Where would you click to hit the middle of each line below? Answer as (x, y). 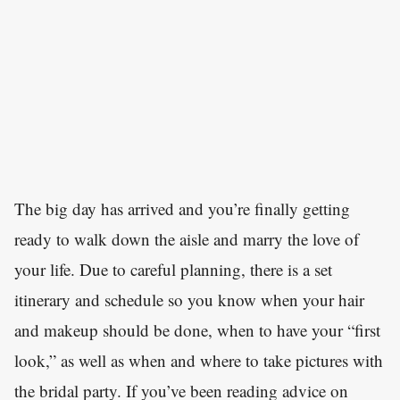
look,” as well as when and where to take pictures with (199, 361)
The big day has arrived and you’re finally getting (182, 209)
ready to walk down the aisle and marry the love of (187, 239)
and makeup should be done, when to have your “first (197, 330)
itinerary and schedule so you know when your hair (189, 300)
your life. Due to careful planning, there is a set (173, 270)
